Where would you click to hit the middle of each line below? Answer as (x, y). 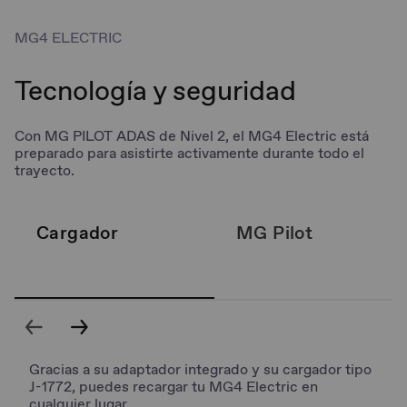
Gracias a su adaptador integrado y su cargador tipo (200, 369)
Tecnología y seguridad (155, 90)
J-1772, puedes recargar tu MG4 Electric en (174, 386)
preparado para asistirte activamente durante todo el (189, 153)
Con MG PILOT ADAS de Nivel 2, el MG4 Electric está (192, 135)
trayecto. (45, 170)
